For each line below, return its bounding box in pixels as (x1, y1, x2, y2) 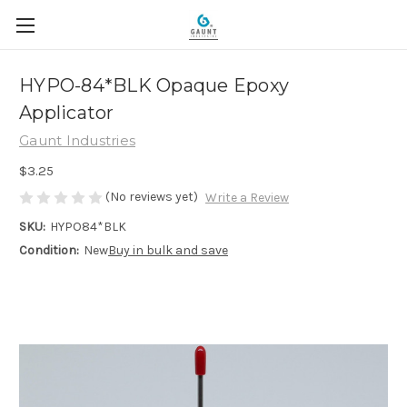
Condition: (19, 243, 79, 259)
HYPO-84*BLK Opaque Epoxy (19, 74, 289, 97)
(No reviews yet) (105, 188, 198, 204)
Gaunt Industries (19, 132, 135, 149)
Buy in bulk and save (107, 243, 228, 259)
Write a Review (204, 190, 289, 206)
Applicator (19, 102, 114, 124)
